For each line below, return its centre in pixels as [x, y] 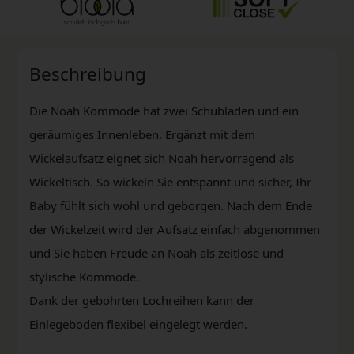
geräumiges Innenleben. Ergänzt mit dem [142, 134]
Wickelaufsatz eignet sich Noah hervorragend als [162, 158]
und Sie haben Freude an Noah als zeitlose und [156, 252]
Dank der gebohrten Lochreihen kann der [142, 300]
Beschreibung [88, 73]
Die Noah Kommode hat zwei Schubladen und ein [164, 110]
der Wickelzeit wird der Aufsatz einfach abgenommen [175, 229]
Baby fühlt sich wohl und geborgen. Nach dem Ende [171, 205]
